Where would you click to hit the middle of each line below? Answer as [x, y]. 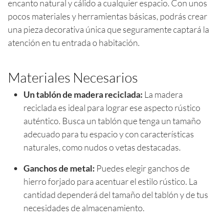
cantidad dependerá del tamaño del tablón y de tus [116, 194]
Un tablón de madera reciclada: [83, 94]
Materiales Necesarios [73, 77]
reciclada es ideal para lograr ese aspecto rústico [112, 107]
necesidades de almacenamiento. [84, 208]
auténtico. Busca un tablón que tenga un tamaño [112, 120]
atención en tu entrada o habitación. [74, 42]
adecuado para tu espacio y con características [109, 134]
